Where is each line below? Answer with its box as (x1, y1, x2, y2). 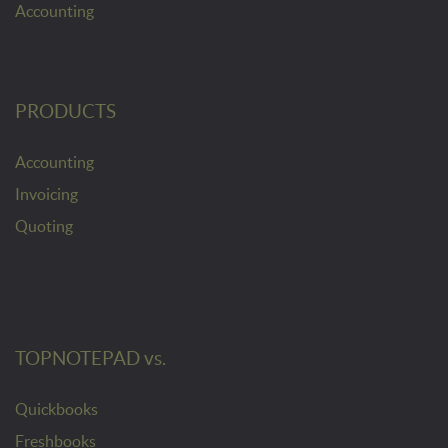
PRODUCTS (15, 100, 116, 122)
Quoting (15, 216, 73, 235)
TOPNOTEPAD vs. (15, 347, 166, 369)
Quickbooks (15, 399, 98, 418)
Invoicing (15, 184, 78, 203)
